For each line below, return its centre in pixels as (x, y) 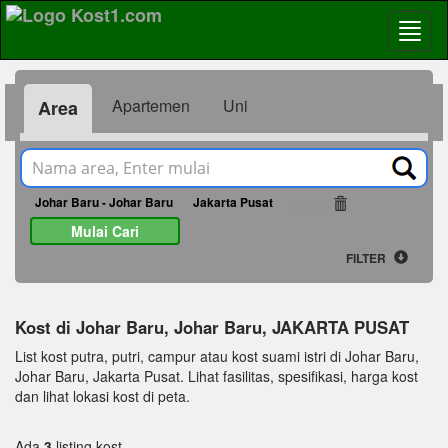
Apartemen (151, 105)
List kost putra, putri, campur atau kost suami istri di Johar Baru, (217, 356)
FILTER (367, 258)
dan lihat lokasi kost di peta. (102, 396)
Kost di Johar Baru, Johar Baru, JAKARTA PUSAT (212, 327)
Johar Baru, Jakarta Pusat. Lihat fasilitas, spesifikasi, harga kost (216, 376)
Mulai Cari (105, 231)
